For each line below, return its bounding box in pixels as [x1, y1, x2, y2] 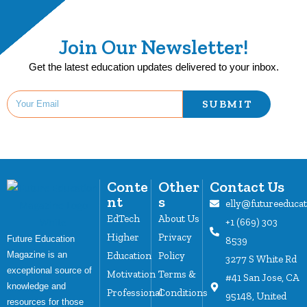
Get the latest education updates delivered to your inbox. [28, 60, 279, 73]
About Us [158, 212, 200, 225]
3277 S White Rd [225, 252, 297, 265]
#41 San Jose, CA [225, 271, 299, 284]
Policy [158, 249, 186, 262]
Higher [107, 230, 140, 243]
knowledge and [7, 280, 66, 291]
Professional [107, 286, 163, 299]
